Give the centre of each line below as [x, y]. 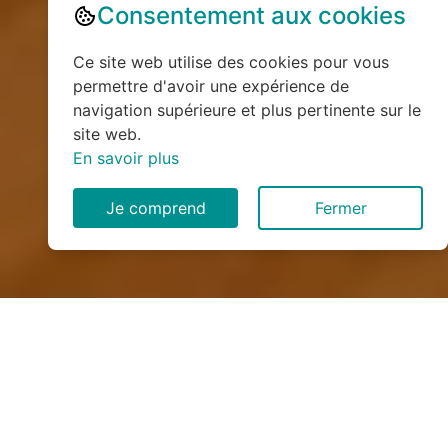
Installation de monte [224, 379]
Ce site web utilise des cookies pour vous [231, 62]
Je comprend [155, 208]
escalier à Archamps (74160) [224, 413]
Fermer [340, 208]
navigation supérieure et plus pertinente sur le [247, 110]
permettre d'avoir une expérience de [211, 86]
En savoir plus [126, 158]
